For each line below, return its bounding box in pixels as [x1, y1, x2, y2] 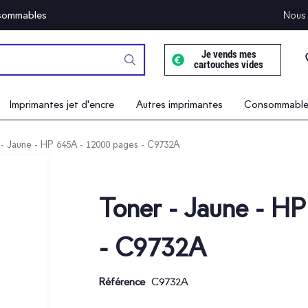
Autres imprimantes [135, 98, 223, 111]
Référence [98, 276, 145, 288]
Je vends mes [201, 48, 256, 60]
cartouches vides [194, 58, 264, 71]
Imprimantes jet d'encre [10, 98, 115, 111]
